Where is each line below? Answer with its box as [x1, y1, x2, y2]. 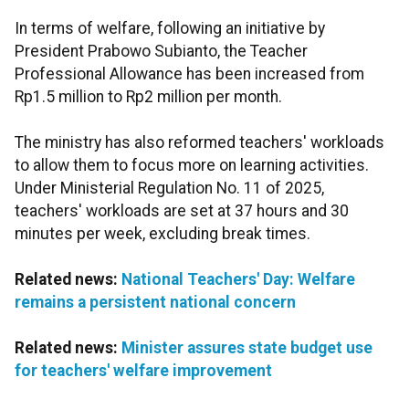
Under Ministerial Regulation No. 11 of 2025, [15, 179, 324, 198]
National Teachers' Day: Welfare [121, 270, 355, 289]
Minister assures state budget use [121, 339, 372, 358]
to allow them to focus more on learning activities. [15, 156, 369, 175]
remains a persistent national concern [15, 293, 296, 312]
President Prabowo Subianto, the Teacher [15, 42, 308, 61]
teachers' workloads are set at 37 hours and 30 [15, 202, 349, 221]
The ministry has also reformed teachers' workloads [15, 133, 384, 152]
